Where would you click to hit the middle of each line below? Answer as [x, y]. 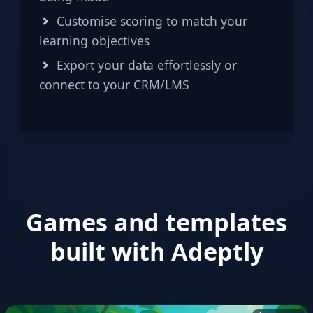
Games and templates [156, 222]
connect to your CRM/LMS [114, 85]
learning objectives [94, 41]
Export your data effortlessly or [146, 65]
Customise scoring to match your [152, 21]
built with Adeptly [156, 252]
